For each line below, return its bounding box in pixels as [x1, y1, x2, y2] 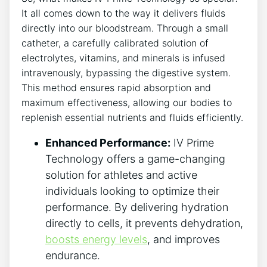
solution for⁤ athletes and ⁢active [45, 168, 197, 181]
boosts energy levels [45, 232, 147, 246]
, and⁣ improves [147, 232, 220, 246]
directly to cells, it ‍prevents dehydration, [45, 216, 243, 229]
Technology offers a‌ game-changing [45, 152, 225, 165]
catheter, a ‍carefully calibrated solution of [21, 36, 209, 49]
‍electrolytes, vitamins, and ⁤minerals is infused [21, 51, 225, 64]
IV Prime [170, 136, 214, 149]
